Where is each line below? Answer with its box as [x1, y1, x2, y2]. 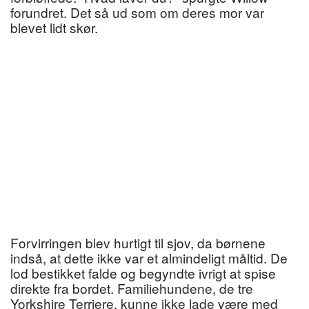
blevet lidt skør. [10, 18, 98, 37]
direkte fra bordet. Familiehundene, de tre [10, 279, 253, 298]
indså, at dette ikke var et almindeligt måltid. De [10, 248, 288, 268]
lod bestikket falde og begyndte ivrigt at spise [10, 263, 276, 283]
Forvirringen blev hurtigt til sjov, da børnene [10, 233, 266, 252]
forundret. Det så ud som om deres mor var [10, 3, 264, 22]
